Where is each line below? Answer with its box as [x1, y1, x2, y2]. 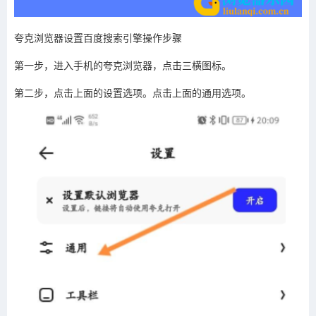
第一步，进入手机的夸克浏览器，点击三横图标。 [14, 59, 231, 73]
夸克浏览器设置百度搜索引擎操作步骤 [14, 31, 182, 45]
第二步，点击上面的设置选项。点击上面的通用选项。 [14, 86, 251, 100]
